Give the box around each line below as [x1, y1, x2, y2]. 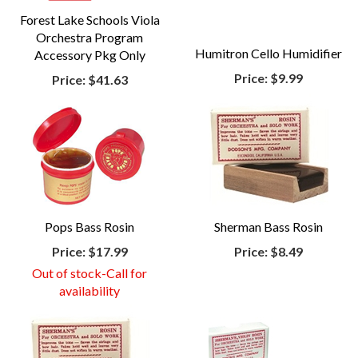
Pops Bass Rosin [45, 219, 134, 234]
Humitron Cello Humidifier [195, 46, 342, 61]
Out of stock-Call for [32, 265, 147, 280]
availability [59, 283, 120, 298]
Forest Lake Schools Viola [19, 12, 160, 27]
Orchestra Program [36, 30, 143, 45]
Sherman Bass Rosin [214, 219, 323, 234]
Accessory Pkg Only [34, 47, 145, 62]
